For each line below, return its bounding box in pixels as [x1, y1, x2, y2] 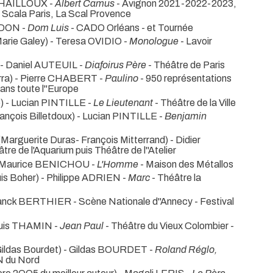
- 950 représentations [138, 73, 232, 84]
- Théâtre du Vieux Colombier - [104, 220, 234, 231]
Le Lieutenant [93, 97, 153, 108]
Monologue [129, 35, 179, 46]
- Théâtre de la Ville [153, 97, 236, 108]
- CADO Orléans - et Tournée [69, 22, 193, 33]
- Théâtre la [150, 172, 201, 183]
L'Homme [97, 158, 138, 169]
